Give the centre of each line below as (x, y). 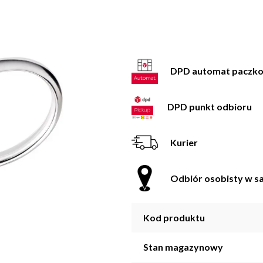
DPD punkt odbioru (210, 106)
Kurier (184, 142)
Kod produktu (174, 218)
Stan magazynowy (183, 247)
